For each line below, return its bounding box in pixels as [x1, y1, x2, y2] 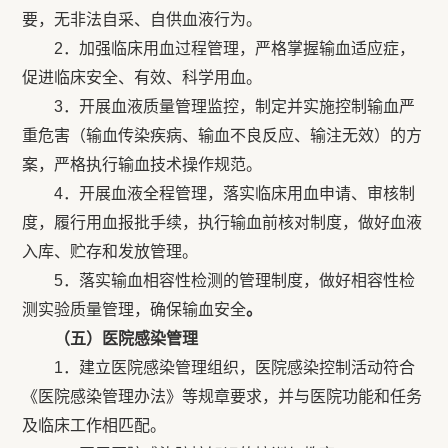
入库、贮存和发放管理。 [22, 243, 199, 260]
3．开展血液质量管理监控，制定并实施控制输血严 [22, 98, 416, 115]
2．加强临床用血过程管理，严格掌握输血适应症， [22, 40, 416, 57]
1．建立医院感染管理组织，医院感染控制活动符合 [54, 359, 416, 376]
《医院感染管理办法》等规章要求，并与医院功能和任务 [22, 388, 423, 405]
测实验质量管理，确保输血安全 [22, 301, 247, 318]
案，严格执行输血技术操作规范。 [22, 156, 263, 173]
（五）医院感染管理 [22, 330, 199, 347]
